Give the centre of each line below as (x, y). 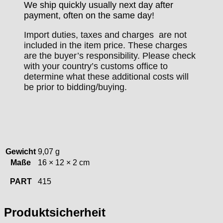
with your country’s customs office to (96, 66)
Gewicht (21, 152)
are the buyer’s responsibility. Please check (110, 56)
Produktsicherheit (55, 213)
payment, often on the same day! (89, 16)
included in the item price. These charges (106, 46)
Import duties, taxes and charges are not (105, 35)
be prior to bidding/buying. (75, 87)
